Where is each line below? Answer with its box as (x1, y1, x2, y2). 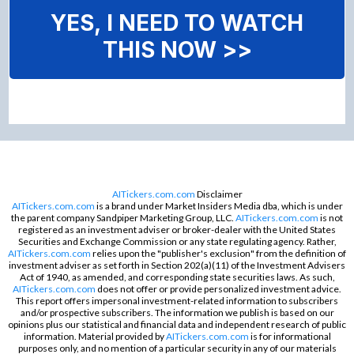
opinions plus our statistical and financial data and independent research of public (8, 318, 346, 330)
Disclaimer (194, 187, 243, 200)
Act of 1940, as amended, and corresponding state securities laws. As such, (19, 270, 335, 283)
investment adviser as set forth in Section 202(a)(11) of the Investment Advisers (9, 258, 345, 271)
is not (318, 211, 343, 224)
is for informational (248, 330, 331, 342)
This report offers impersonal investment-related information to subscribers (16, 294, 338, 307)
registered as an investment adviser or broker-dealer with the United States (18, 223, 336, 235)
